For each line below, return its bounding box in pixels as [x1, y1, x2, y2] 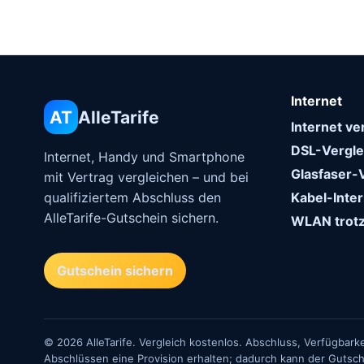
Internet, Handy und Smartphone [43, 149, 245, 165]
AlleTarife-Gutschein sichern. [43, 210, 219, 226]
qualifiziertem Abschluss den [43, 189, 221, 206]
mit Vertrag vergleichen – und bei [43, 169, 249, 185]
